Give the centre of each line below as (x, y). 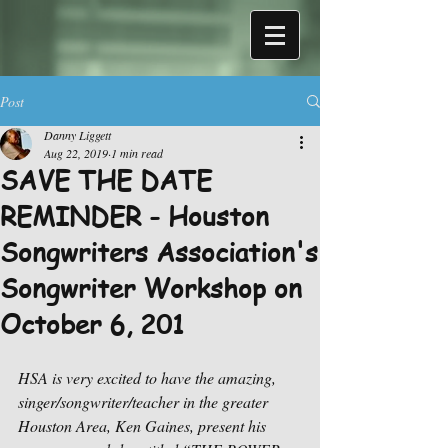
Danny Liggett (77, 135)
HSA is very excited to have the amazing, (149, 377)
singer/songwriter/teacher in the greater (145, 401)
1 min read (137, 153)
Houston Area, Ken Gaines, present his (144, 425)
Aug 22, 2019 (76, 153)
